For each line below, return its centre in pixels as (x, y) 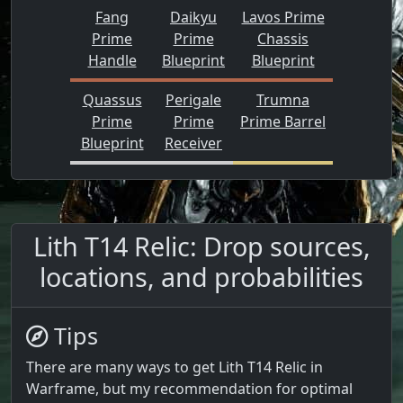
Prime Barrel (283, 121)
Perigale (193, 99)
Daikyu (193, 17)
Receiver (193, 143)
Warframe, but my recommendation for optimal (189, 388)
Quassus (112, 99)
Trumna (283, 99)
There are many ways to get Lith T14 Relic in (175, 367)
